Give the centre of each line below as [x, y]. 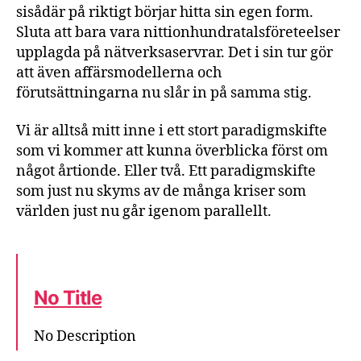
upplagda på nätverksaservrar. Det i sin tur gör [174, 52]
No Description [85, 336]
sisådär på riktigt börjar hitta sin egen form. [165, 12]
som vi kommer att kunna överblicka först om [172, 151]
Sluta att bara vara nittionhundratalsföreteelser [178, 32]
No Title [68, 298]
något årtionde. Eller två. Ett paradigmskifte [166, 171]
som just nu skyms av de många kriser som [161, 191]
